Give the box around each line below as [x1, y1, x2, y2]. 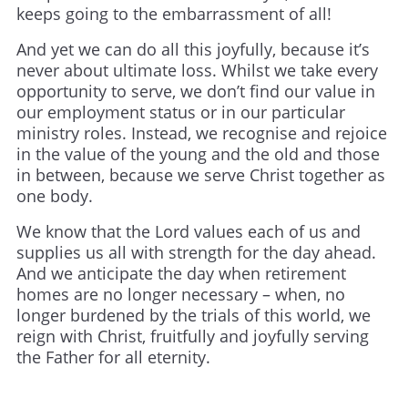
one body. [16, 185, 93, 208]
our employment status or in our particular [16, 101, 345, 124]
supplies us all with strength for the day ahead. [16, 241, 376, 264]
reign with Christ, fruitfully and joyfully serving [16, 325, 369, 348]
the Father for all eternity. [16, 346, 210, 369]
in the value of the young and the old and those [16, 143, 380, 166]
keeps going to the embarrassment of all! [16, 3, 331, 25]
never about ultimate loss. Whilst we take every [16, 59, 378, 82]
